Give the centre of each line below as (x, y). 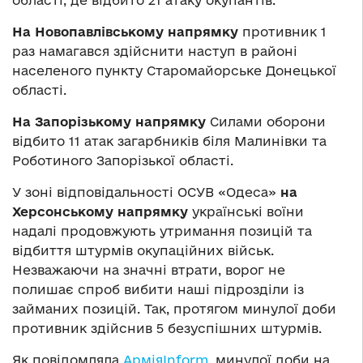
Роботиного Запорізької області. (123, 161)
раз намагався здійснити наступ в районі (155, 51)
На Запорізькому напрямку (109, 122)
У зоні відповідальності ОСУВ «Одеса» (146, 192)
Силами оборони (266, 122)
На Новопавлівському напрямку (125, 32)
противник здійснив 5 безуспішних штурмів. (167, 329)
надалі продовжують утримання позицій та (162, 231)
